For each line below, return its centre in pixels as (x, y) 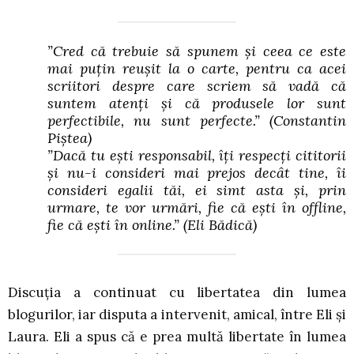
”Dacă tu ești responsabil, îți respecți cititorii (197, 156)
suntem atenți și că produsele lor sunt (197, 104)
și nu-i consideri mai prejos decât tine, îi (197, 173)
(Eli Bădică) (220, 225)
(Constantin (308, 121)
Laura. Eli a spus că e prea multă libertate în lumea (177, 337)
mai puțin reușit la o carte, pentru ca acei (197, 69)
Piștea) (70, 138)
